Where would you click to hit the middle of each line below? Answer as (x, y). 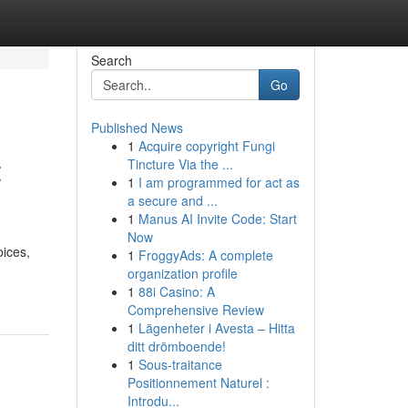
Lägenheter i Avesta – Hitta (216, 328)
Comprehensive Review (195, 310)
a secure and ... (172, 200)
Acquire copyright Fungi (206, 146)
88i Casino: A (176, 291)
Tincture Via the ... (180, 164)
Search (111, 60)
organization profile (182, 273)
